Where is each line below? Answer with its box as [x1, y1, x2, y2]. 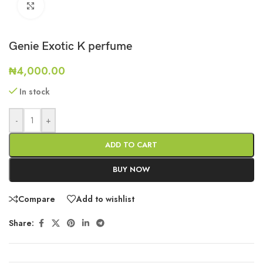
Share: [9, 217, 34, 230]
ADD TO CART [105, 139, 158, 150]
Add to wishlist [76, 193, 134, 205]
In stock [19, 85, 50, 97]
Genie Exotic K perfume [9, 39, 132, 53]
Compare [18, 193, 55, 205]
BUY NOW [112, 163, 150, 175]
